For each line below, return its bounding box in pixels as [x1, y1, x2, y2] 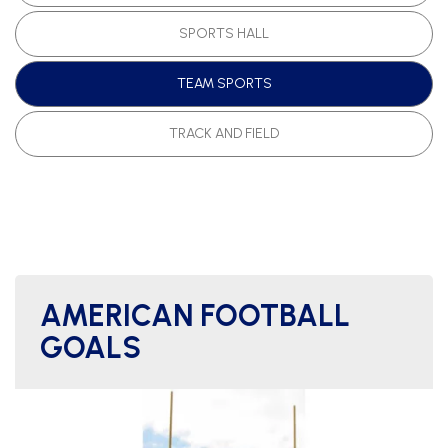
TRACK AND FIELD [169, 125, 279, 142]
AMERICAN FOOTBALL [40, 297, 350, 334]
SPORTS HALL [179, 25, 269, 42]
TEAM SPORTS [176, 75, 272, 92]
